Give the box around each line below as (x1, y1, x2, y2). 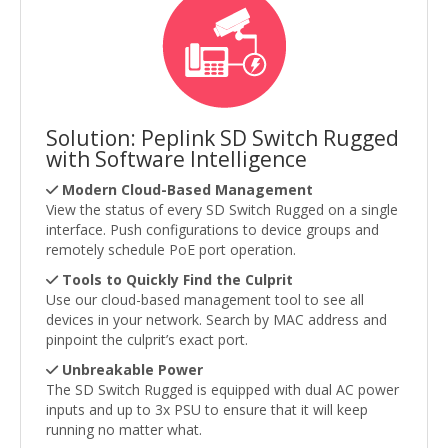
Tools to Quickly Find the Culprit (62, 270, 293, 290)
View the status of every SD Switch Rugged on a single (46, 200, 398, 220)
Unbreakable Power (62, 360, 203, 380)
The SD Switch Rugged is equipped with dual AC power (46, 380, 399, 400)
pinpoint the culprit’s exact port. (46, 330, 248, 350)
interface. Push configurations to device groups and (46, 220, 379, 240)
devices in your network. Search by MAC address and (46, 310, 387, 330)
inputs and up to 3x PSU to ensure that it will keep (46, 400, 368, 420)
